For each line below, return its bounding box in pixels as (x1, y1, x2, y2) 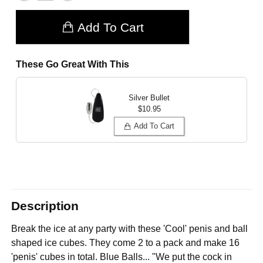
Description (11, 199, 79, 213)
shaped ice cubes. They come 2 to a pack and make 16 (11, 237, 240, 248)
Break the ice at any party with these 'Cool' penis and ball (11, 223, 248, 234)
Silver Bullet (129, 93, 170, 103)
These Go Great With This (16, 59, 130, 69)
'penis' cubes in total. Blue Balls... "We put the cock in (11, 251, 232, 262)
